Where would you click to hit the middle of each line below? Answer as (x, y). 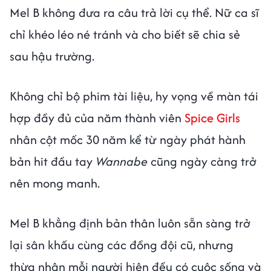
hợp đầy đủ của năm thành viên (97, 117)
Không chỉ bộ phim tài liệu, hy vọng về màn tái (134, 96)
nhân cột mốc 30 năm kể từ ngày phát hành (128, 139)
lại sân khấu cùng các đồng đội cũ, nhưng (122, 244)
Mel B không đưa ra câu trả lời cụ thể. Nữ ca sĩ (134, 12)
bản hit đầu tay (53, 161)
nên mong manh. (55, 183)
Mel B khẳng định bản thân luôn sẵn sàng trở (130, 223)
